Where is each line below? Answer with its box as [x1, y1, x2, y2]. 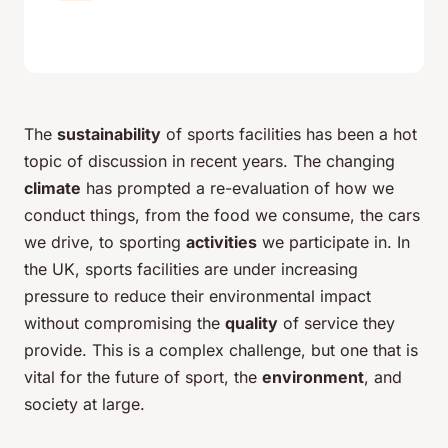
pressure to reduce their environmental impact [24, 286, 371, 307]
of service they [278, 313, 395, 334]
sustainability [57, 124, 161, 145]
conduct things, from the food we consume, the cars [24, 205, 420, 226]
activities [186, 232, 257, 253]
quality [225, 313, 278, 334]
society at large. [24, 394, 145, 415]
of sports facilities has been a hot [161, 124, 417, 145]
